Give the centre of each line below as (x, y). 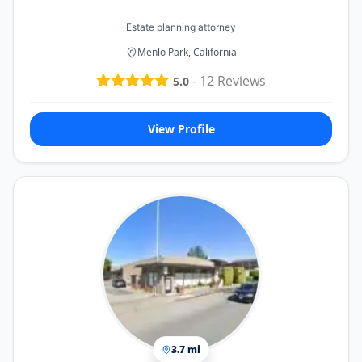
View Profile (181, 129)
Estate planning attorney (181, 27)
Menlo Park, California (187, 53)
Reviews (240, 81)
